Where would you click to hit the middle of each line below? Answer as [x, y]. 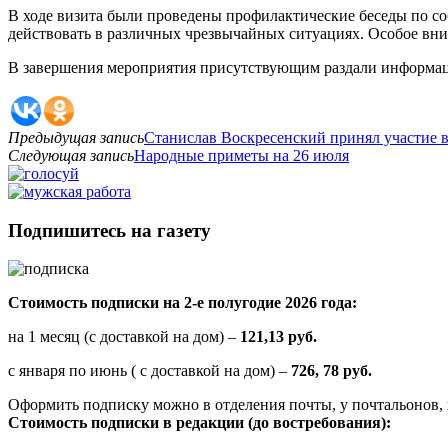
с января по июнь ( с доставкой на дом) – [149, 371]
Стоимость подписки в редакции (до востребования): [199, 423]
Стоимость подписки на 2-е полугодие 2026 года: [182, 303]
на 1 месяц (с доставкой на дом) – [124, 337]
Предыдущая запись [76, 137]
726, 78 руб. [331, 371]
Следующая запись [71, 155]
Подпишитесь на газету [109, 230]
